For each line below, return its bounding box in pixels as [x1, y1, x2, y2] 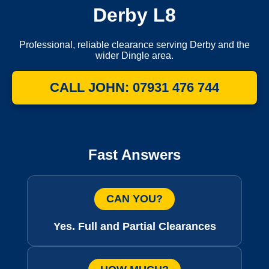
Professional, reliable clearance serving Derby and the [19, 39, 250, 50]
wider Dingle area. [95, 50, 174, 61]
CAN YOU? [106, 192, 163, 205]
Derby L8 [93, 4, 176, 26]
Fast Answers [88, 146, 181, 163]
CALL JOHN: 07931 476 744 [50, 79, 219, 95]
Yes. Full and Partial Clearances [53, 220, 216, 232]
